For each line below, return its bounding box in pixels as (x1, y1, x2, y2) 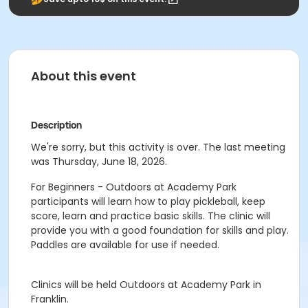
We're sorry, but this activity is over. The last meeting (31, 140, 285, 154)
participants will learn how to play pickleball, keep (31, 195, 265, 208)
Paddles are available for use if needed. (31, 238, 219, 252)
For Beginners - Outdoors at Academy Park (31, 180, 236, 194)
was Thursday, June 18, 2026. (31, 155, 167, 168)
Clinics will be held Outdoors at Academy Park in (31, 278, 261, 291)
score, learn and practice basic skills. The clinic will (31, 209, 270, 223)
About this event (31, 67, 136, 85)
